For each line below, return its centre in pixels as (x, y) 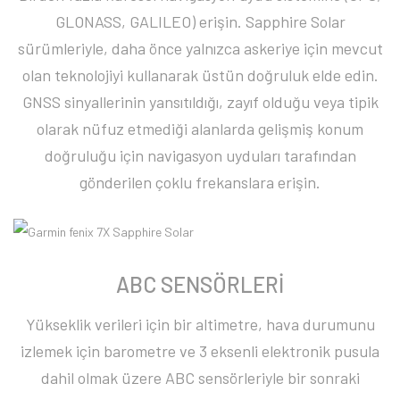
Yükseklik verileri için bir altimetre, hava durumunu (200, 325)
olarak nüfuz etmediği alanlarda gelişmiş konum (200, 128)
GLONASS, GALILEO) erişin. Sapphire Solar (200, 21)
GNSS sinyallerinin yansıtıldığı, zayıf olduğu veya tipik (200, 101)
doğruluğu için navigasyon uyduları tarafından (200, 155)
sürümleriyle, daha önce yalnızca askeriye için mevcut (200, 48)
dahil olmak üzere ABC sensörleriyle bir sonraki (200, 378)
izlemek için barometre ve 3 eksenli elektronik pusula (200, 351)
